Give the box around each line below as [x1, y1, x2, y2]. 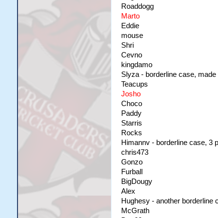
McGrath [121, 207, 149, 215]
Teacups [121, 80, 148, 88]
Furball [121, 168, 143, 176]
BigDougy [121, 178, 152, 185]
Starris [121, 119, 142, 127]
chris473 [121, 148, 148, 156]
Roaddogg [121, 2, 154, 10]
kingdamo [121, 61, 152, 69]
